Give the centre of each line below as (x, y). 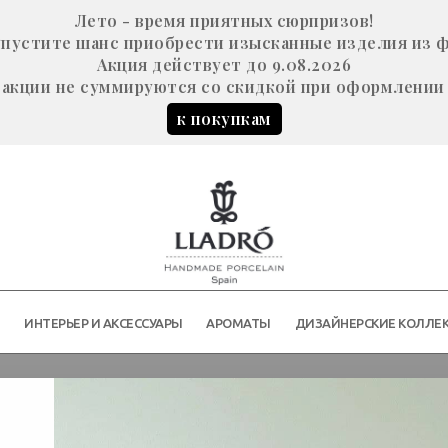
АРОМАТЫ (238, 323)
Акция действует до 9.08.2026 (224, 64)
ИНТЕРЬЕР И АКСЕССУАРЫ (103, 323)
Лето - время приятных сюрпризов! (224, 20)
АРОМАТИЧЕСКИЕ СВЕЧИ (224, 407)
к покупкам (224, 118)
